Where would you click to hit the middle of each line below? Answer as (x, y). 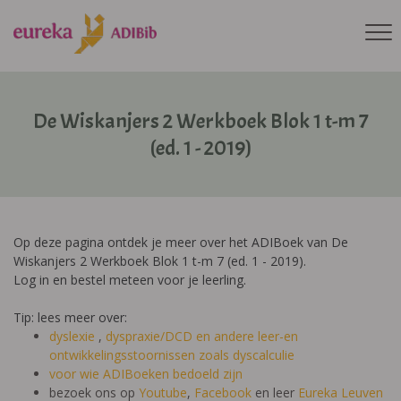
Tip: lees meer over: (72, 317)
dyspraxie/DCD (149, 336)
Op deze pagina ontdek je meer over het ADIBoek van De (181, 242)
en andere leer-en (247, 336)
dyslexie (74, 336)
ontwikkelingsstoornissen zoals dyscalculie (172, 355)
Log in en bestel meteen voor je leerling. (130, 280)
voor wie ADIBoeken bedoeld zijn (146, 374)
